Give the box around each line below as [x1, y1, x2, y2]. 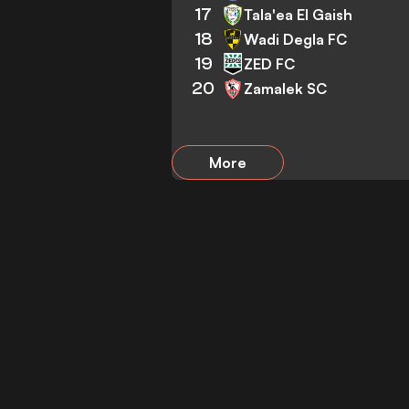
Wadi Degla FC [244, 29, 348, 48]
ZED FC [244, 54, 296, 73]
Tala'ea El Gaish [244, 5, 353, 24]
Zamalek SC [244, 79, 328, 98]
